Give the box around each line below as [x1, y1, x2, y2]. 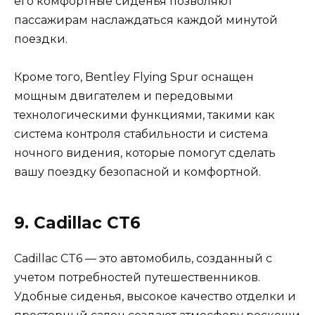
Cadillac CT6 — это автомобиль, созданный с [14, 252, 272, 266]
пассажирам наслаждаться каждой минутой [14, 13, 278, 27]
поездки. [14, 32, 67, 46]
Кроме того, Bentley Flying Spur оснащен [14, 70, 254, 84]
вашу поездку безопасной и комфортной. [14, 165, 261, 179]
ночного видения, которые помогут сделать [14, 146, 276, 160]
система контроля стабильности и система [14, 127, 268, 141]
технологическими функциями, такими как [14, 108, 275, 122]
